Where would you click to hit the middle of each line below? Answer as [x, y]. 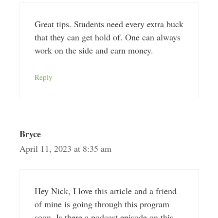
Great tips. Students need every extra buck [109, 24]
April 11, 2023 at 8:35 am [65, 149]
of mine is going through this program [102, 204]
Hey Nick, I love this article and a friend [105, 191]
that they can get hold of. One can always [107, 37]
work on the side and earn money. [94, 50]
